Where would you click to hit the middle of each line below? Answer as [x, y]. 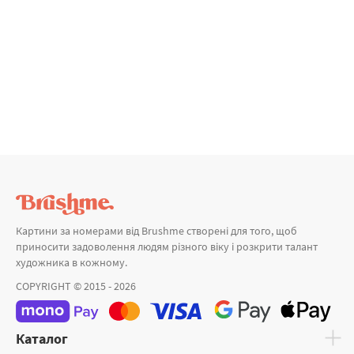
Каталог [42, 339]
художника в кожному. [72, 262]
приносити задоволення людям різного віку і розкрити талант [167, 247]
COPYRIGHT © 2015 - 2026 [76, 286]
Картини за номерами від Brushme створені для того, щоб [156, 231]
